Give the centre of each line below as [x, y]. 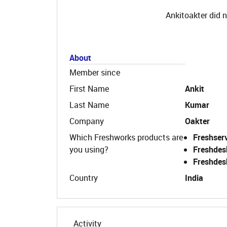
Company [87, 121]
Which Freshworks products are [126, 137]
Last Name [89, 105]
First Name [89, 89]
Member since [95, 72]
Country [84, 178]
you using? [89, 149]
